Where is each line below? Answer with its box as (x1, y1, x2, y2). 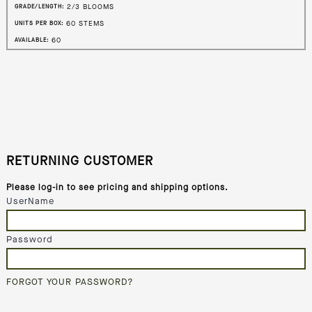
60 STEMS (65, 19, 104, 27)
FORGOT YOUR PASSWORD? (6, 277, 134, 287)
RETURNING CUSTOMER (6, 155, 153, 168)
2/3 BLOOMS (66, 3, 114, 10)
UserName (6, 196, 54, 206)
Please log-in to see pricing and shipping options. (6, 183, 228, 192)
